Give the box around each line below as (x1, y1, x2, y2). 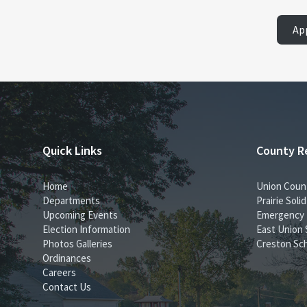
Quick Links (42, 142, 102, 158)
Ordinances (42, 251, 91, 265)
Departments (42, 193, 100, 207)
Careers (42, 265, 76, 279)
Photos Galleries (42, 236, 112, 250)
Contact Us (42, 280, 91, 293)
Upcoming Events (42, 208, 118, 221)
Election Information (42, 222, 130, 236)
